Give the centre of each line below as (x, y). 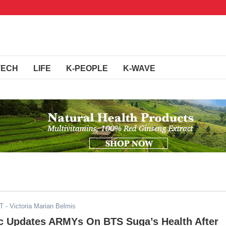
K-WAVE (139, 68)
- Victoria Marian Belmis (40, 206)
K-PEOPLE (87, 68)
